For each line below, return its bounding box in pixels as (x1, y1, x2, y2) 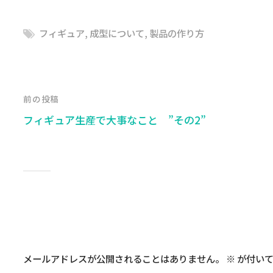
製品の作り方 (149, 26, 205, 40)
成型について (90, 26, 145, 40)
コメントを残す (23, 216, 118, 236)
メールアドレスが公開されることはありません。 (23, 252, 225, 266)
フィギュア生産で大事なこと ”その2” (23, 112, 207, 127)
